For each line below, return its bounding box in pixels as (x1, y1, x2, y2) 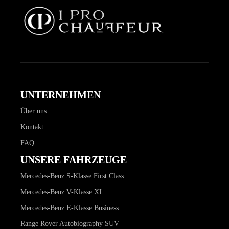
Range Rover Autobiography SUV (20, 219, 119, 227)
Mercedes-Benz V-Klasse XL (20, 188, 104, 196)
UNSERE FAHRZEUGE (20, 153, 127, 165)
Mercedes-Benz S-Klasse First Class (20, 172, 124, 180)
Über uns (20, 107, 47, 115)
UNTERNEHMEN (20, 88, 101, 100)
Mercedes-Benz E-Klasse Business (20, 203, 119, 212)
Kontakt (20, 123, 43, 131)
